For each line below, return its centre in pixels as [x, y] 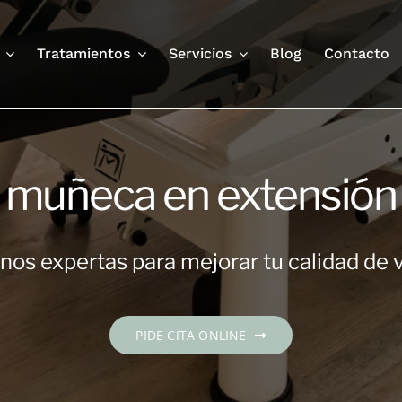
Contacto [357, 53]
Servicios [201, 53]
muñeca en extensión [201, 195]
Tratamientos [84, 53]
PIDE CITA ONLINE [191, 336]
